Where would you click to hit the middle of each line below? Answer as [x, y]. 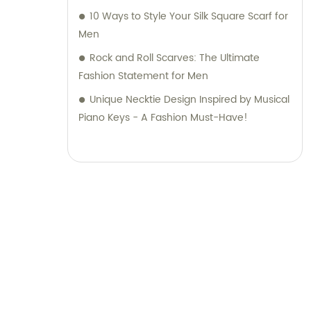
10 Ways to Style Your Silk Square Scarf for [189, 16]
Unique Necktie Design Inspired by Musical [190, 99]
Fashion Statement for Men [143, 76]
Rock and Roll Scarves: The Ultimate [175, 58]
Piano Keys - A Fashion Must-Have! [163, 117]
